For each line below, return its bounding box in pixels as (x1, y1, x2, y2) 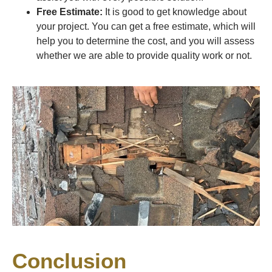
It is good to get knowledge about (103, 6, 246, 17)
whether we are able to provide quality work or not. (36, 50, 254, 61)
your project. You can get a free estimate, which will (36, 21, 256, 32)
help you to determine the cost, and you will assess (36, 35, 254, 46)
